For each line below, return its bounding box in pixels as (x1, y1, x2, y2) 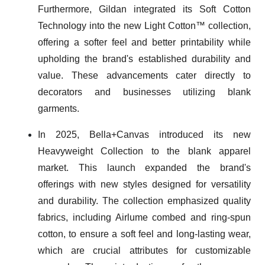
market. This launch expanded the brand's (38, 163, 251, 173)
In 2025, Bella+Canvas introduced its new (38, 130, 251, 140)
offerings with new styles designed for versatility (38, 179, 251, 189)
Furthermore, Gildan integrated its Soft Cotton (38, 4, 251, 14)
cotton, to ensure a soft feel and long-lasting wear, (38, 229, 251, 239)
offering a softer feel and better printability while (38, 37, 251, 47)
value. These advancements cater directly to (38, 70, 251, 80)
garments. (38, 104, 79, 114)
